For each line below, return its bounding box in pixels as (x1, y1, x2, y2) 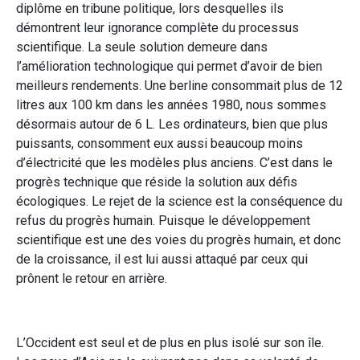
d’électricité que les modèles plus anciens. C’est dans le (16, 154, 333, 170)
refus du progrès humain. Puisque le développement (16, 212, 310, 228)
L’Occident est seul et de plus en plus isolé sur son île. (16, 334, 324, 350)
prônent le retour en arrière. (16, 270, 167, 286)
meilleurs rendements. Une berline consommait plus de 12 (16, 77, 343, 93)
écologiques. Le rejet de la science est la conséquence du (16, 193, 342, 209)
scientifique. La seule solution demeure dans (16, 39, 268, 55)
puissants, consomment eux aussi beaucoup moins (16, 135, 303, 151)
